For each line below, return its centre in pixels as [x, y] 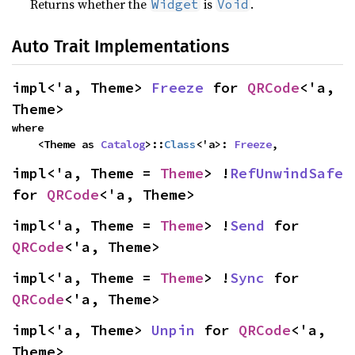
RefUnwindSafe [286, 173]
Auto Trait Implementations [120, 46]
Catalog [123, 144]
